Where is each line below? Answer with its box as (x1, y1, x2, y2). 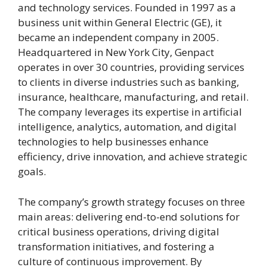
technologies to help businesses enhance (18, 135, 209, 149)
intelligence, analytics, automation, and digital (18, 120, 237, 134)
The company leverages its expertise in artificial (18, 105, 242, 119)
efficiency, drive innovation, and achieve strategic (18, 150, 247, 164)
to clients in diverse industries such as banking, (18, 75, 239, 89)
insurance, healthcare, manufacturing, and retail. (18, 90, 249, 104)
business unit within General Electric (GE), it (18, 15, 222, 30)
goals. (18, 164, 46, 179)
